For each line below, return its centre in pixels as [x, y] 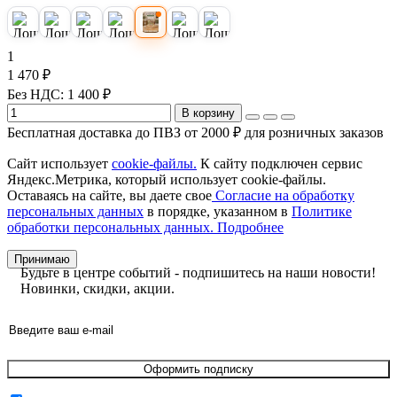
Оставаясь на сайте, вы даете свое [109, 195]
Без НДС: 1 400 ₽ [59, 94]
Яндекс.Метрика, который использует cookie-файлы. [167, 179]
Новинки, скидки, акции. [97, 288]
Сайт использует [59, 163]
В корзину [208, 113]
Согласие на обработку [283, 195]
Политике [322, 211]
